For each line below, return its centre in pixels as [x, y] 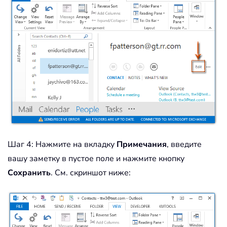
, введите [184, 145]
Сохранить [29, 173]
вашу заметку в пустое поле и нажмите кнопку [96, 159]
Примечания [142, 145]
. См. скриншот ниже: [91, 173]
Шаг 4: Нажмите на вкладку [62, 145]
